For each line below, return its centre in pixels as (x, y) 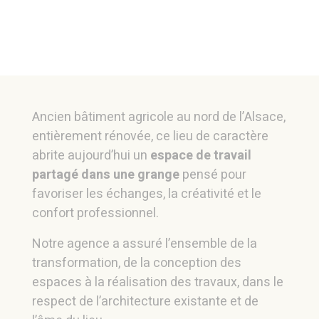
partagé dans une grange (105, 174)
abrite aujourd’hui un (91, 155)
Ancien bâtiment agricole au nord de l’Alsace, (158, 117)
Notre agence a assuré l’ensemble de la (144, 244)
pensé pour (213, 174)
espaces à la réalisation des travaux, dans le (157, 282)
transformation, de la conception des (136, 263)
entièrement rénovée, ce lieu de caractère (150, 136)
